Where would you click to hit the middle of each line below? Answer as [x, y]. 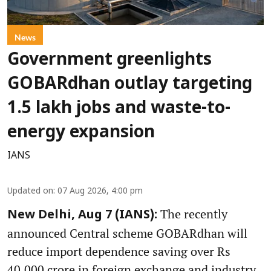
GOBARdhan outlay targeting [130, 84]
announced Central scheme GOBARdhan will [127, 233]
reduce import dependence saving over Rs [119, 251]
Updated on [30, 191]
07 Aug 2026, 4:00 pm [100, 191]
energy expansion [81, 133]
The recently [192, 214]
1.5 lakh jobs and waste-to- [119, 109]
